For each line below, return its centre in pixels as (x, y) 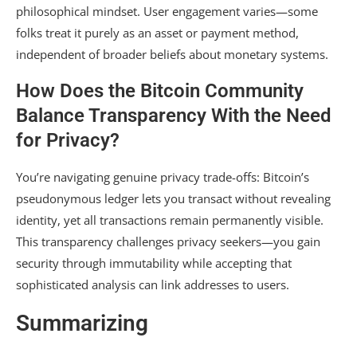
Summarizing (82, 324)
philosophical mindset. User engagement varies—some (167, 12)
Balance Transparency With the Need (174, 116)
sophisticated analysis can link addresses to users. (153, 285)
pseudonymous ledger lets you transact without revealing (173, 199)
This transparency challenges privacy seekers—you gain (168, 242)
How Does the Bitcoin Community (160, 91)
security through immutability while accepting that (154, 263)
